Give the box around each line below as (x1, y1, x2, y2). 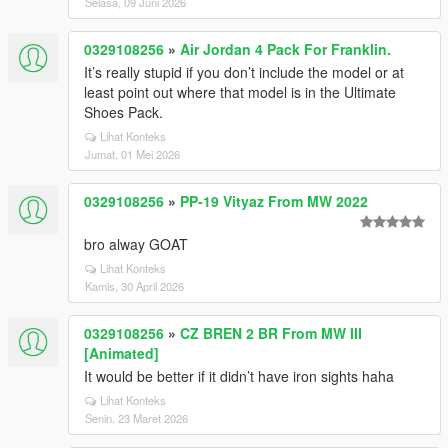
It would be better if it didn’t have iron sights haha (84, 366, 394, 386)
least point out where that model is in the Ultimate (84, 82, 396, 102)
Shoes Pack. (84, 102, 163, 122)
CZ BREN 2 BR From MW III (180, 323, 362, 343)
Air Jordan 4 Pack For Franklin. (180, 39, 391, 59)
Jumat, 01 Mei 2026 (85, 146, 180, 162)
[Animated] (84, 343, 159, 363)
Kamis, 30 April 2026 (85, 278, 184, 294)
